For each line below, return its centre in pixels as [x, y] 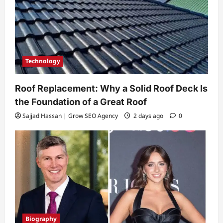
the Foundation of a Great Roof [81, 102]
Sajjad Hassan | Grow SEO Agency [70, 115]
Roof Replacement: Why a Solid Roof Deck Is [111, 88]
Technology [43, 61]
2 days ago [148, 115]
